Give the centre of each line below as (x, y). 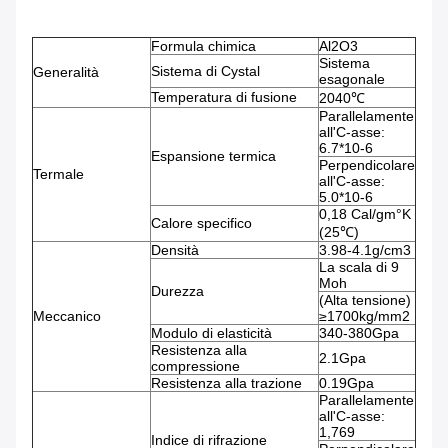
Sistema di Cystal (205, 71)
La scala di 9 (359, 267)
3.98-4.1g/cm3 (365, 250)
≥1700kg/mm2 (364, 316)
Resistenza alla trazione (226, 383)
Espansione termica (213, 156)
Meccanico (67, 316)
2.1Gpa (342, 358)
